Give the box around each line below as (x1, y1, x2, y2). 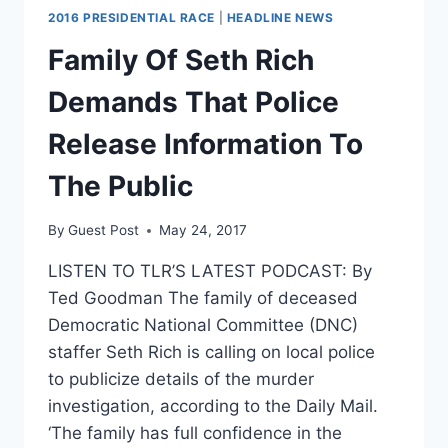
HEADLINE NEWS (226, 10, 334, 25)
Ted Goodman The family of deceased (48, 288, 358, 309)
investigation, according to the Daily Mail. (48, 396, 378, 417)
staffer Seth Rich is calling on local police (48, 342, 375, 363)
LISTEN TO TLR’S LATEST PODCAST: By (48, 261, 372, 282)
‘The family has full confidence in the (48, 423, 342, 444)
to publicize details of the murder (48, 369, 314, 390)
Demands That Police (48, 84, 339, 119)
